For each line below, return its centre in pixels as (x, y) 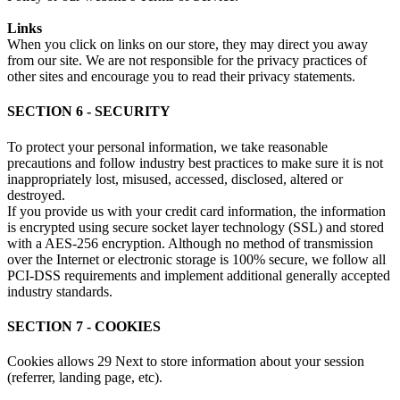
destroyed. (36, 195)
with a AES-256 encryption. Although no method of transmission (190, 243)
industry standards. (60, 291)
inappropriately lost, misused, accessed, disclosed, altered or (175, 179)
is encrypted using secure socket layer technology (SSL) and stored (196, 227)
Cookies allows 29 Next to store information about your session (186, 362)
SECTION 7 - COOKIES (84, 326)
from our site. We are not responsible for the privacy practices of (187, 61)
